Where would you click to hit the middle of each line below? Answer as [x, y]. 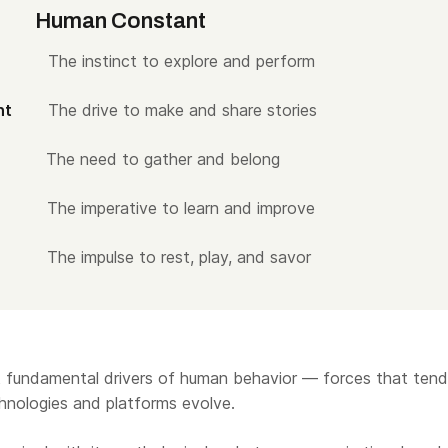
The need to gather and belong [163, 159]
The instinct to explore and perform [181, 61]
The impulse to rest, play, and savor [179, 257]
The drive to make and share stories [182, 110]
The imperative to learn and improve [181, 208]
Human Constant [120, 21]
